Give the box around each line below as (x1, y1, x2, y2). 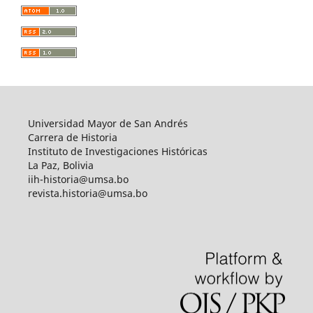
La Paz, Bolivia (27, 158, 94, 172)
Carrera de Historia (27, 130, 117, 144)
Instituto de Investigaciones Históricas (27, 144, 208, 158)
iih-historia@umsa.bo (27, 172, 129, 186)
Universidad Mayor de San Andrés (27, 116, 188, 130)
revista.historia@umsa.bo (27, 186, 147, 200)
